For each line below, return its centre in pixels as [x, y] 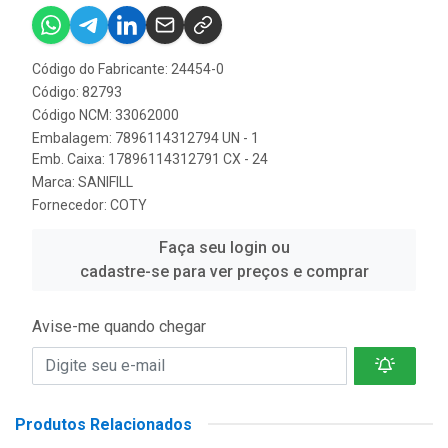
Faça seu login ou [224, 247]
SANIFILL [105, 181]
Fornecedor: [71, 204]
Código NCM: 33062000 [105, 114]
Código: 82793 [77, 91]
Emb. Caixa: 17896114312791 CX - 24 [150, 158]
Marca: [55, 181]
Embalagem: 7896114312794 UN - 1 [145, 137]
